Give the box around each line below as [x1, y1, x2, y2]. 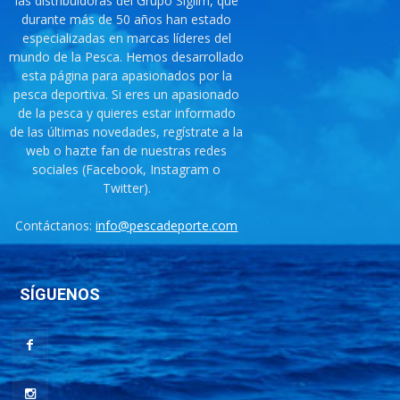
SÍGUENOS [20, 285, 100, 304]
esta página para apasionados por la [21, 67, 232, 85]
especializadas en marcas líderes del [21, 29, 231, 47]
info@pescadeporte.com [96, 217, 238, 235]
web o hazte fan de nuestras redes [26, 142, 228, 160]
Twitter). [102, 179, 151, 197]
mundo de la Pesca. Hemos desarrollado [9, 48, 245, 66]
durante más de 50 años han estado [21, 11, 232, 29]
